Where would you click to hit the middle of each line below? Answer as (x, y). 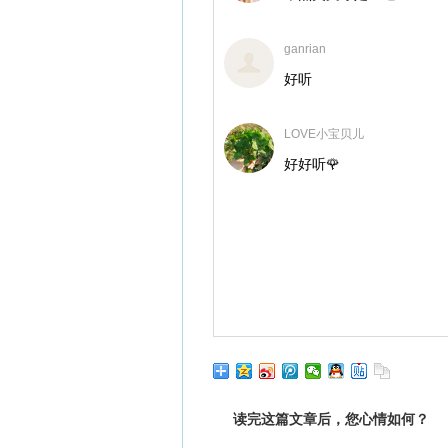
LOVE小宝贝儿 (324, 134)
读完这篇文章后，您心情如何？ (331, 419)
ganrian (305, 49)
